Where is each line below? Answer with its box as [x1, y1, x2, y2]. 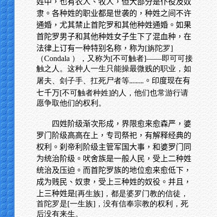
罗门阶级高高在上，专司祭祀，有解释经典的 [36, 131, 191, 139]
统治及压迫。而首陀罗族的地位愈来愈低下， [36, 166, 191, 174]
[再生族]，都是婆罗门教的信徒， [75, 189, 188, 198]
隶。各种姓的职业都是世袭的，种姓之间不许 [36, 9, 191, 17]
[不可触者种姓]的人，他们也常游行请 [60, 89, 188, 97]
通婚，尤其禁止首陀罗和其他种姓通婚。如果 [36, 21, 191, 29]
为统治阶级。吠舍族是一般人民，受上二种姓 [36, 155, 191, 163]
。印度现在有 [144, 77, 190, 85]
